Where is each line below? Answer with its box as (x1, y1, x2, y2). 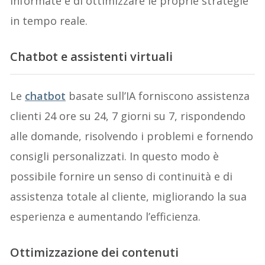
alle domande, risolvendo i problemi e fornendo (10, 129, 254, 144)
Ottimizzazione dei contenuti (10, 244, 179, 261)
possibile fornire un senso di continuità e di (10, 169, 233, 184)
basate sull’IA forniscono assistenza (66, 89, 250, 104)
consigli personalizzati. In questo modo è (10, 149, 219, 164)
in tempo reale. (10, 14, 88, 28)
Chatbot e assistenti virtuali (10, 49, 173, 65)
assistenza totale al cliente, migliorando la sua (10, 189, 247, 204)
